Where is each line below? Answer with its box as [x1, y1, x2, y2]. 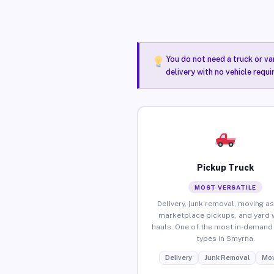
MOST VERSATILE [194, 183, 257, 191]
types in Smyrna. [196, 234, 255, 243]
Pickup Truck [197, 162, 254, 172]
